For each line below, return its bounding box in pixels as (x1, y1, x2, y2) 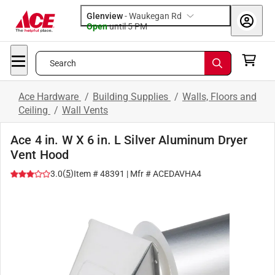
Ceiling (18, 104, 50, 116)
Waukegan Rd (129, 11, 182, 21)
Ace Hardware (18, 91, 81, 103)
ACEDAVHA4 (153, 169, 201, 179)
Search (49, 58, 77, 68)
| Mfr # (125, 169, 153, 179)
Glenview (87, 11, 123, 21)
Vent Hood (10, 147, 69, 162)
